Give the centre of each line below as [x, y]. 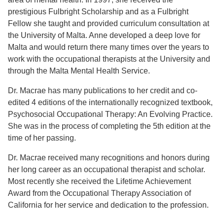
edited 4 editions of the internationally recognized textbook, [110, 103]
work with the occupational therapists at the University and [109, 59]
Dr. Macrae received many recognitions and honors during [109, 158]
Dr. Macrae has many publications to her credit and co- [103, 91]
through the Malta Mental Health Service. [81, 71]
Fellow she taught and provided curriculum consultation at [109, 24]
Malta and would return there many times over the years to [109, 47]
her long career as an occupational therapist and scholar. [107, 170]
